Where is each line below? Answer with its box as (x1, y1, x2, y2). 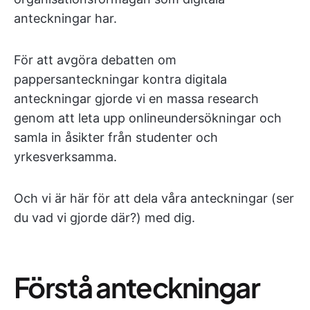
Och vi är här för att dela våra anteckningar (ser (14, 191, 294, 206)
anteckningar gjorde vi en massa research (14, 91, 259, 106)
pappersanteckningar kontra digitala (14, 72, 227, 86)
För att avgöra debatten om (14, 53, 176, 67)
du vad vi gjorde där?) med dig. (14, 210, 195, 225)
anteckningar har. (14, 11, 117, 26)
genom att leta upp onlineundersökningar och (14, 111, 282, 125)
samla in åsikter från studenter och (14, 130, 218, 145)
